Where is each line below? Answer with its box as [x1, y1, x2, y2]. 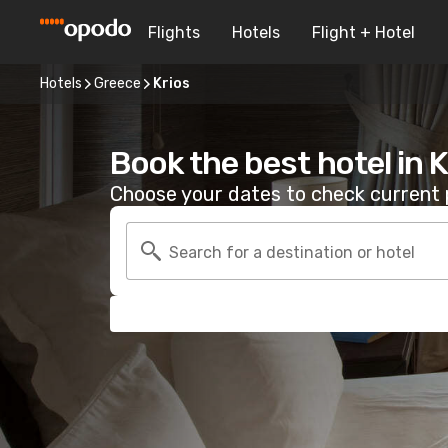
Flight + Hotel [312, 22, 415, 42]
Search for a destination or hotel [169, 242, 415, 262]
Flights [148, 22, 200, 42]
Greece [94, 75, 141, 92]
